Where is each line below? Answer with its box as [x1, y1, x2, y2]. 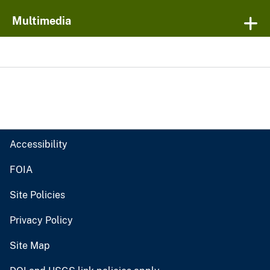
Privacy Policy [10, 215, 73, 227]
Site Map [10, 240, 50, 252]
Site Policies [10, 189, 65, 201]
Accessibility [10, 139, 67, 151]
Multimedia [12, 14, 71, 28]
